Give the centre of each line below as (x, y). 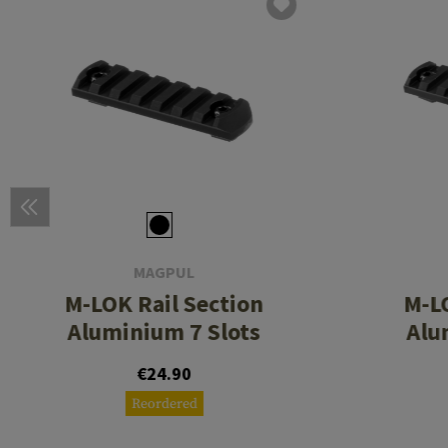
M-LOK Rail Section (164, 304)
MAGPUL (164, 272)
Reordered (164, 404)
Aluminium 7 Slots (164, 332)
